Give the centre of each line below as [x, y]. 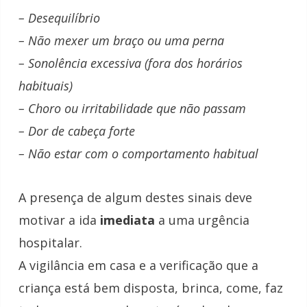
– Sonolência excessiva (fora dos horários [131, 63]
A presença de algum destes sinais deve [135, 198]
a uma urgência [202, 220]
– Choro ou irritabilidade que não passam [132, 108]
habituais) [46, 85]
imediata [127, 220]
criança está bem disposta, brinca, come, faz [151, 288]
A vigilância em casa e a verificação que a [138, 266]
